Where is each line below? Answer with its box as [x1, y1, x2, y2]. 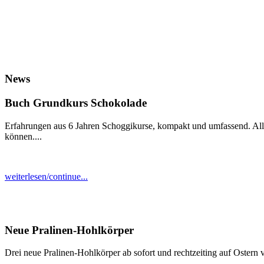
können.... [5, 131, 42, 141]
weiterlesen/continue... [5, 171, 88, 181]
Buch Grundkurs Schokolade [5, 97, 147, 110]
